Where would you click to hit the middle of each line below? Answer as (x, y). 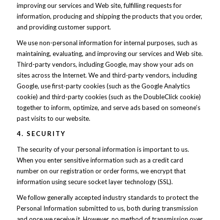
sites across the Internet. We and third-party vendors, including (107, 75)
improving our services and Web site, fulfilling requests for (99, 5)
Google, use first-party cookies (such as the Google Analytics (103, 86)
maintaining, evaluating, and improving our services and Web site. (110, 54)
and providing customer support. (64, 27)
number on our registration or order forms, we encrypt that (101, 171)
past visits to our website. (53, 118)
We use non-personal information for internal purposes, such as (107, 43)
